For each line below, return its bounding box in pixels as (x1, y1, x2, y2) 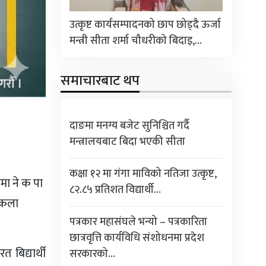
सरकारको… (69, 245, 115, 263)
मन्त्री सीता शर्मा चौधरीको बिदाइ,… (69, 31, 202, 50)
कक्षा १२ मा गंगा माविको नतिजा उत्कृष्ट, (69, 164, 217, 183)
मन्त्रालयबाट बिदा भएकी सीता (69, 132, 185, 151)
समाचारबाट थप (60, 68, 140, 93)
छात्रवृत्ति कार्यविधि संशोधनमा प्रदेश (69, 229, 204, 247)
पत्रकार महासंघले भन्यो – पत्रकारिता (69, 213, 207, 231)
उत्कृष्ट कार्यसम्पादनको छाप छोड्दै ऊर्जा (69, 15, 221, 34)
